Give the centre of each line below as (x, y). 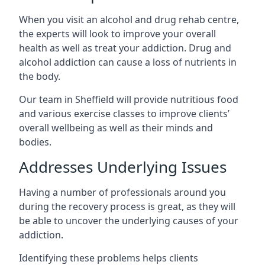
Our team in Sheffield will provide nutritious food (129, 99)
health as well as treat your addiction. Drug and (125, 48)
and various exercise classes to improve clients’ (124, 114)
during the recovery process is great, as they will (127, 206)
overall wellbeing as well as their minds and (116, 128)
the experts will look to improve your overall (117, 34)
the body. (40, 76)
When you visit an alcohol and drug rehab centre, (129, 20)
